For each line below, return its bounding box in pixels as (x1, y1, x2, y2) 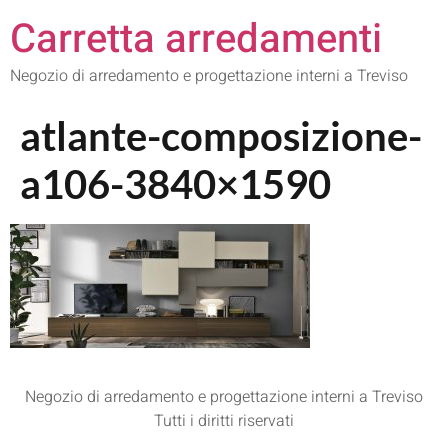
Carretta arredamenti (10, 10, 382, 69)
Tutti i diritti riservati (154, 409, 294, 434)
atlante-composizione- (20, 112, 422, 160)
